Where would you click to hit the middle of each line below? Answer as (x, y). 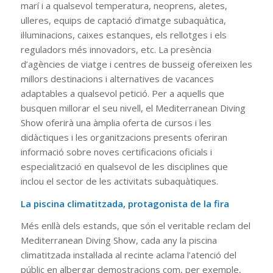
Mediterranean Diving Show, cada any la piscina (119, 240)
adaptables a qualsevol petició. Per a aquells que (122, 93)
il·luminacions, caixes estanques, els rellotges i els (123, 34)
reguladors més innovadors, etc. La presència (116, 49)
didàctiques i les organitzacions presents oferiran (124, 137)
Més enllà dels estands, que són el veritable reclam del (135, 226)
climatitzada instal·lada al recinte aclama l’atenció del (128, 255)
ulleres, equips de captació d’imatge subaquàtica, (123, 20)
